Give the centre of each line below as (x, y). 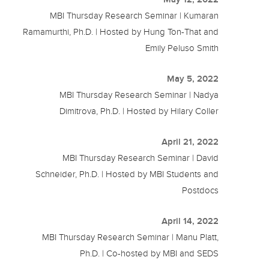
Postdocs (201, 190)
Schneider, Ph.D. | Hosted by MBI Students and (127, 174)
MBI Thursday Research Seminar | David (141, 158)
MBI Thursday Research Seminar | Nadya (139, 95)
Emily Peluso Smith (182, 48)
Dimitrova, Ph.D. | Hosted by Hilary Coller (139, 111)
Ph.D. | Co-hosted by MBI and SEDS (150, 253)
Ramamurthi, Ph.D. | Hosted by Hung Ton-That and (121, 32)
